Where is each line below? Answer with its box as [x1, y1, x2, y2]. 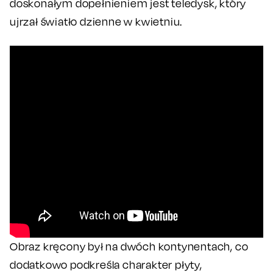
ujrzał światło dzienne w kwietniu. [10, 15, 183, 28]
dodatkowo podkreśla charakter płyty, [10, 258, 202, 271]
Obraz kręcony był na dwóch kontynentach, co [10, 239, 249, 253]
